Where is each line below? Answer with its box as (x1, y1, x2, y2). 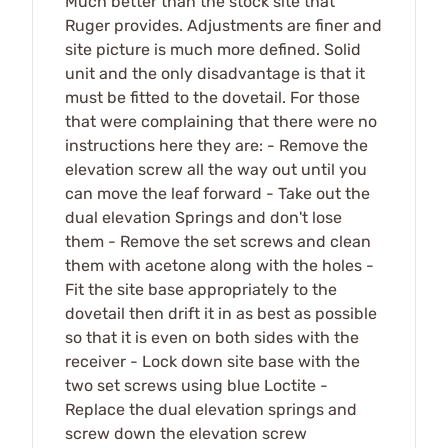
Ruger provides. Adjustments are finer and (65, 16, 382, 36)
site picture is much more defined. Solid (65, 40, 361, 60)
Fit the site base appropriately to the (65, 280, 337, 300)
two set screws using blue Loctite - (65, 376, 328, 396)
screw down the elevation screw (65, 424, 307, 444)
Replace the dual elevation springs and (65, 400, 357, 420)
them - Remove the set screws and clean (65, 232, 371, 252)
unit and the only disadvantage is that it (65, 64, 365, 84)
